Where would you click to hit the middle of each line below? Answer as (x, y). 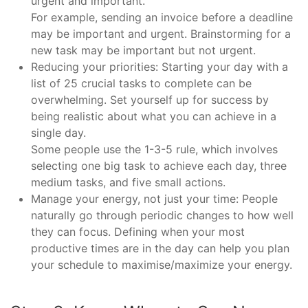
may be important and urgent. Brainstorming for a (161, 34)
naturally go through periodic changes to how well (162, 216)
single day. (58, 133)
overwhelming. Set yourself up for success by (150, 100)
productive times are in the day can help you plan (160, 249)
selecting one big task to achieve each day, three (159, 166)
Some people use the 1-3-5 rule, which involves (154, 150)
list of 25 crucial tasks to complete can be (141, 84)
